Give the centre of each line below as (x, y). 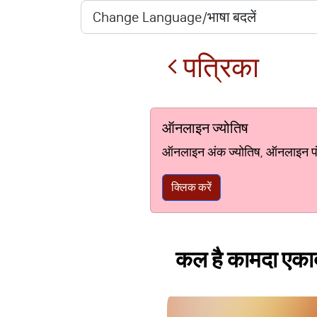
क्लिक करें (191, 187)
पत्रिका (218, 68)
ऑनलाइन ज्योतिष (205, 128)
